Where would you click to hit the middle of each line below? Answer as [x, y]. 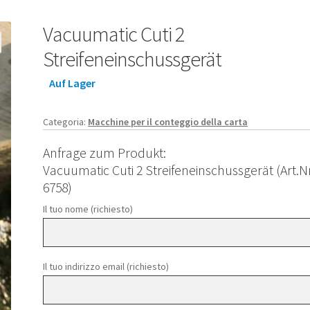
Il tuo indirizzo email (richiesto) [106, 267]
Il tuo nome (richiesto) [88, 209]
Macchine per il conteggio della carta [168, 121]
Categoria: [66, 121]
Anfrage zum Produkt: [105, 152]
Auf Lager [72, 83]
